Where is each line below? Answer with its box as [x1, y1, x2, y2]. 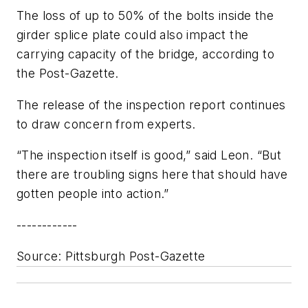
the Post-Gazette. [16, 66, 119, 81]
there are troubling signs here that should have [16, 167, 288, 182]
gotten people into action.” [16, 186, 169, 201]
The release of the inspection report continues [16, 97, 286, 112]
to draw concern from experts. [16, 116, 196, 131]
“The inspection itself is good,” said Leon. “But [16, 148, 282, 163]
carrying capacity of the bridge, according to [16, 47, 274, 62]
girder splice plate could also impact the [16, 27, 249, 43]
